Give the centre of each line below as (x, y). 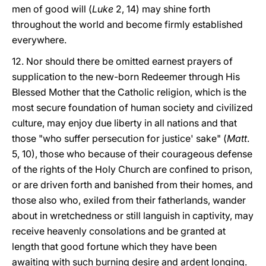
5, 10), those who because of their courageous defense (132, 154)
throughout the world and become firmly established (127, 24)
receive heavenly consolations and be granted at (119, 231)
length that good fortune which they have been (114, 246)
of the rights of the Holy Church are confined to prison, (132, 169)
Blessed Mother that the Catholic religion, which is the (129, 92)
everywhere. (39, 40)
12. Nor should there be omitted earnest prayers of (122, 61)
